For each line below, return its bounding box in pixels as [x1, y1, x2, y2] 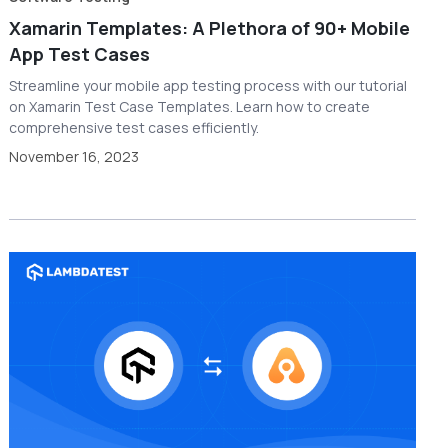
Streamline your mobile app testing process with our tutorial [9, 76, 408, 96]
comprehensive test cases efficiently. [9, 118, 260, 138]
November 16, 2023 [9, 147, 140, 167]
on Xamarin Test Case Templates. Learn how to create [9, 97, 371, 117]
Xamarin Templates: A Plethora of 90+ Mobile [9, 16, 411, 41]
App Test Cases [9, 42, 151, 67]
